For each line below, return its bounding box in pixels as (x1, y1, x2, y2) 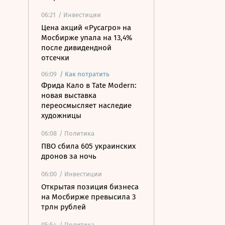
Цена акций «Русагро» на (41, 23, 131, 32)
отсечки (41, 53, 69, 62)
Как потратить (65, 70, 109, 78)
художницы (41, 111, 81, 120)
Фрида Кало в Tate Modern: (41, 81, 137, 90)
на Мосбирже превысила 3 (41, 192, 136, 201)
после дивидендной (41, 43, 111, 52)
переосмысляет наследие (41, 101, 132, 110)
